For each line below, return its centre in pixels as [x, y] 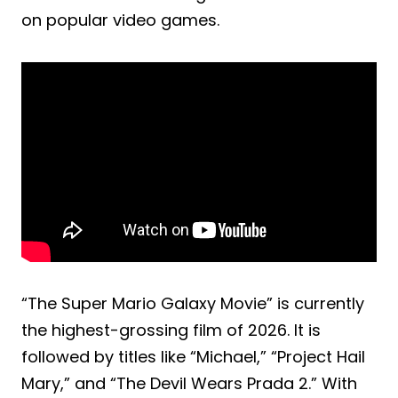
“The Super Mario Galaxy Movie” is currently [193, 303]
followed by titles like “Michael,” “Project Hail [193, 356]
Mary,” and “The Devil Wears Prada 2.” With [189, 383]
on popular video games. [120, 20]
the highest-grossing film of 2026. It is [171, 330]
